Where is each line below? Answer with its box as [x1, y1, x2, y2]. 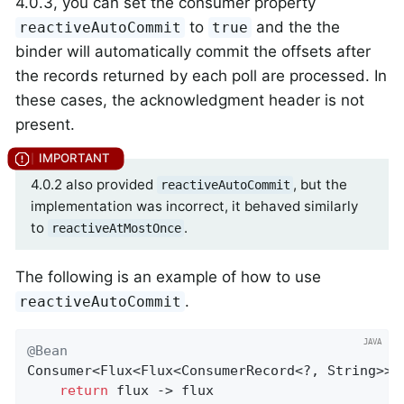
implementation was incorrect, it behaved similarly [31, 197, 358, 216]
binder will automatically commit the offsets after [15, 42, 371, 61]
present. [15, 115, 75, 134]
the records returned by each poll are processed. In [15, 67, 387, 86]
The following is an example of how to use [15, 268, 321, 287]
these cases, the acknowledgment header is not [15, 91, 364, 110]
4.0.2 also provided [31, 176, 157, 194]
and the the [252, 18, 341, 37]
